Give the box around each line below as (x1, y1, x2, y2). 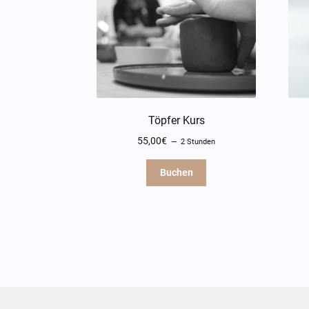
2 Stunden (181, 137, 216, 146)
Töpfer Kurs (148, 113, 205, 127)
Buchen (159, 167, 193, 179)
